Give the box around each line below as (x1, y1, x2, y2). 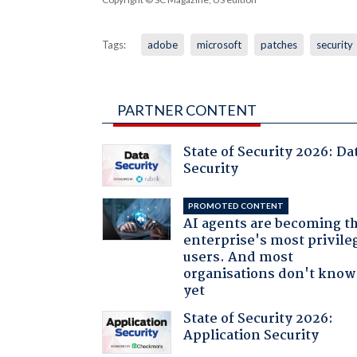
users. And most (183, 247, 294, 269)
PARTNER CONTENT (116, 100, 257, 119)
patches (260, 37, 297, 51)
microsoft (196, 37, 241, 51)
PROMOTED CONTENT (188, 201, 284, 211)
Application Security (183, 325, 320, 347)
